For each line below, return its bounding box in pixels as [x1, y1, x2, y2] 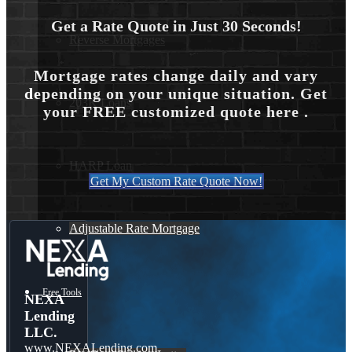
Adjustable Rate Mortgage [69, 222, 200, 235]
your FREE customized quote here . [43, 103, 309, 121]
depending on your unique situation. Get [24, 85, 328, 103]
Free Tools [42, 287, 82, 298]
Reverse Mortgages [69, 33, 165, 46]
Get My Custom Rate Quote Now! [90, 174, 262, 189]
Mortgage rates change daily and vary [34, 67, 318, 85]
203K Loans [69, 96, 131, 109]
